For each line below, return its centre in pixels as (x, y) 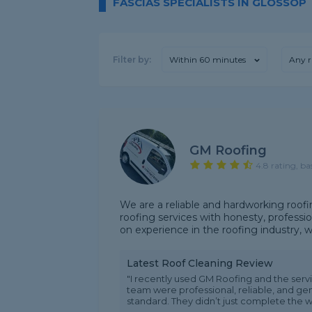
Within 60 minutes (208, 60)
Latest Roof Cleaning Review (200, 263)
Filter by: (132, 60)
